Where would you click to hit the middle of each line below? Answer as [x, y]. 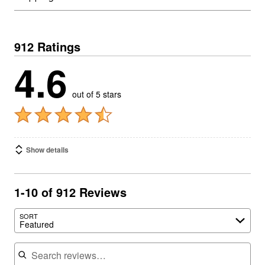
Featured [37, 224]
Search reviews [47, 242]
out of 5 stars [97, 94]
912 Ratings [47, 46]
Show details [47, 150]
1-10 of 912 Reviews [70, 192]
